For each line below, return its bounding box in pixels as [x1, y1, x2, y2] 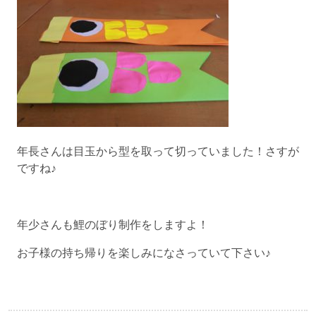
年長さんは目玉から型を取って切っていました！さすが [17, 145, 299, 157]
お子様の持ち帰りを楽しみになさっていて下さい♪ [17, 247, 271, 259]
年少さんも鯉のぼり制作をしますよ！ [17, 219, 209, 231]
